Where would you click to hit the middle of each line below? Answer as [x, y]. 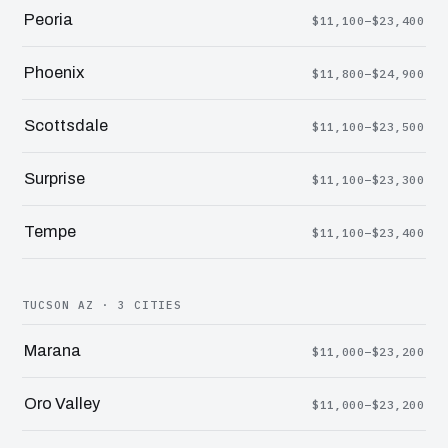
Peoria [48, 19]
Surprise [54, 178]
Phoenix [54, 72]
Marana [52, 350]
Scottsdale [66, 125]
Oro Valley [62, 403]
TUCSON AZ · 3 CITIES [102, 304]
